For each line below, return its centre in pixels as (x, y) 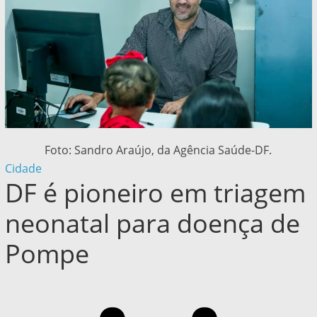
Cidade (23, 169)
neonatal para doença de (152, 224)
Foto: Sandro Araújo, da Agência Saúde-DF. (158, 150)
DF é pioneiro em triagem (155, 193)
